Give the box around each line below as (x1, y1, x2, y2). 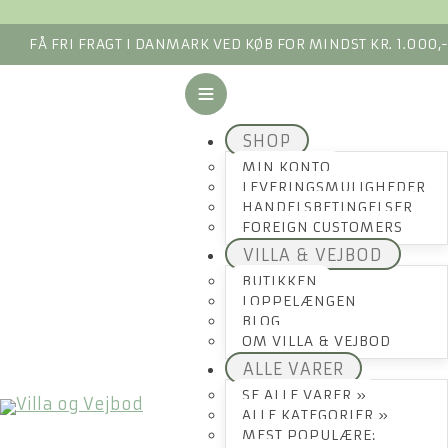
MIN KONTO (242, 158, 331, 176)
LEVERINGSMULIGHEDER (242, 178, 426, 196)
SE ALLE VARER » (242, 386, 367, 404)
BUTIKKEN (242, 272, 318, 290)
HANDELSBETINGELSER (242, 198, 413, 216)
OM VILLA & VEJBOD (242, 332, 391, 350)
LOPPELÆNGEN (242, 292, 357, 310)
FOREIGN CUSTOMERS (242, 218, 403, 236)
